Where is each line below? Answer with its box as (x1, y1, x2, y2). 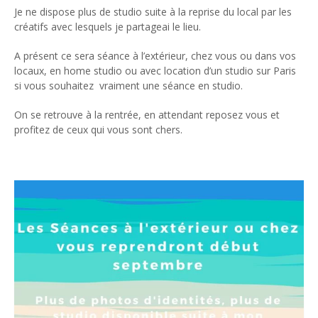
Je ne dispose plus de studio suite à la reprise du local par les (14, 4, 292, 18)
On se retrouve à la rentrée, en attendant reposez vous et (14, 107, 280, 121)
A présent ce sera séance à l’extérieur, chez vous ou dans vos (14, 48, 296, 62)
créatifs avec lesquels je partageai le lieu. (14, 19, 201, 33)
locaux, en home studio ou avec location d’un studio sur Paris (14, 63, 296, 77)
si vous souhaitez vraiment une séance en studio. (14, 78, 243, 92)
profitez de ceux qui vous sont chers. (14, 122, 182, 136)
